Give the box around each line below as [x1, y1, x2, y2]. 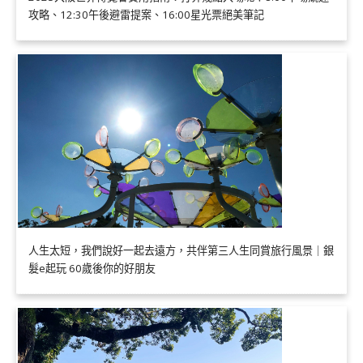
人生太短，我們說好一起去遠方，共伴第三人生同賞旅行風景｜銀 [28, 242, 334, 258]
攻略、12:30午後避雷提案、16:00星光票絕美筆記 [28, 7, 264, 23]
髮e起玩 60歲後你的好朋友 [28, 260, 156, 275]
